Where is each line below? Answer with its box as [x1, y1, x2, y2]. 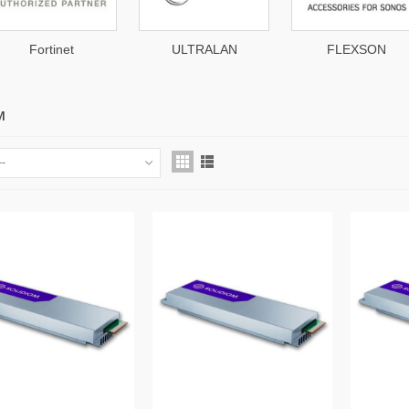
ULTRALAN [171, 41, 237, 57]
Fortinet [29, 41, 74, 57]
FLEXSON [327, 41, 386, 57]
